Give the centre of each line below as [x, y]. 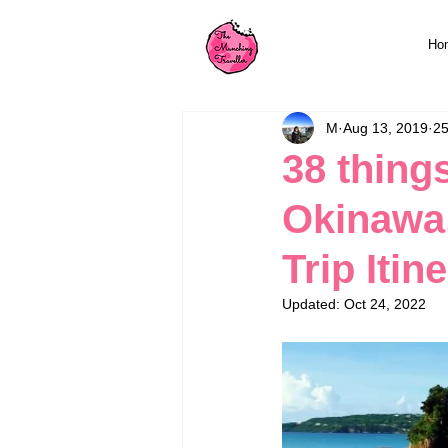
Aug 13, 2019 [385, 127]
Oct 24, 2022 [385, 304]
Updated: [313, 304]
